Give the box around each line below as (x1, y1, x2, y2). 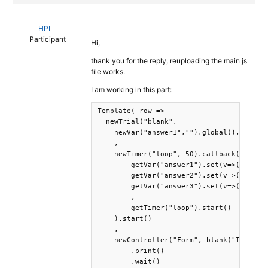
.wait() (98, 258, 160, 266)
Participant (29, 35, 66, 44)
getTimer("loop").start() (98, 204, 248, 212)
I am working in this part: (91, 85, 172, 94)
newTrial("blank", (98, 118, 177, 126)
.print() (98, 247, 165, 255)
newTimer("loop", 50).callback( (98, 150, 240, 158)
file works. (91, 67, 125, 76)
